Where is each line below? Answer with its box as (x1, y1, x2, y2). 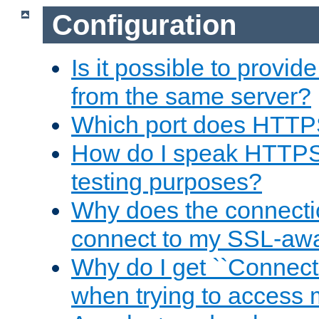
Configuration (51, 9, 236, 41)
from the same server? (71, 83, 311, 110)
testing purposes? (71, 168, 262, 196)
